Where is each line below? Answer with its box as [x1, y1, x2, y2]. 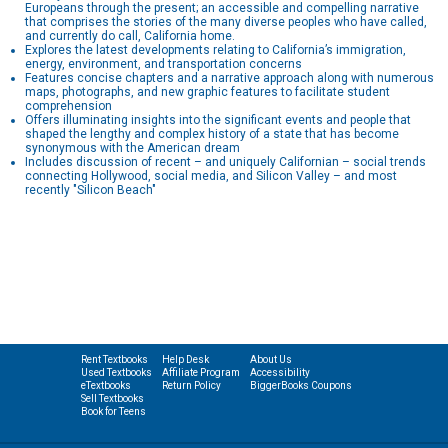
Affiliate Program [161, 367, 240, 379]
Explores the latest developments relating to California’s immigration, [25, 43, 406, 58]
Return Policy [161, 380, 221, 392]
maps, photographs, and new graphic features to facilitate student [25, 85, 390, 100]
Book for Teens [80, 406, 146, 418]
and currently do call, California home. [25, 29, 235, 44]
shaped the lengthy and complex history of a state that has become [25, 127, 399, 142]
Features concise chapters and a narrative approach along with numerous [25, 71, 434, 86]
